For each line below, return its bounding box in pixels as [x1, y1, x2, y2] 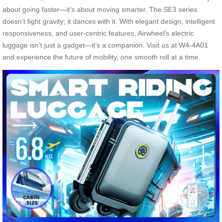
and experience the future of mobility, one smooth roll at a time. [2, 53, 200, 61]
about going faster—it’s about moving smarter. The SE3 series [2, 5, 197, 13]
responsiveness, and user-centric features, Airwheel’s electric [2, 29, 194, 37]
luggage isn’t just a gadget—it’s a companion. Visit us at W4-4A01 [2, 41, 208, 49]
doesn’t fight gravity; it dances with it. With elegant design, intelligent [2, 17, 215, 25]
